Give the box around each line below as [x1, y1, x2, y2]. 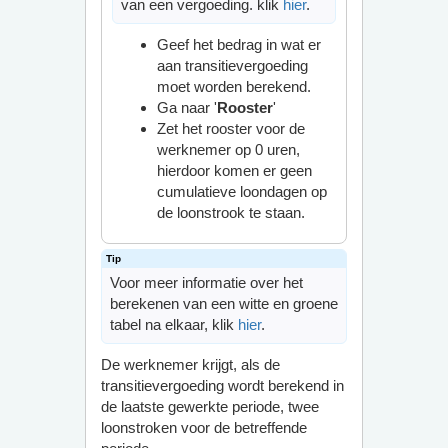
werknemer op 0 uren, [156, 141, 300, 158]
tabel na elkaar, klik [109, 316, 238, 333]
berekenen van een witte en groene [109, 295, 338, 312]
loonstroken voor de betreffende [100, 419, 307, 436]
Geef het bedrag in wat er [156, 36, 321, 53]
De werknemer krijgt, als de [100, 356, 280, 373]
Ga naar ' [156, 99, 217, 116]
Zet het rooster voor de [156, 120, 305, 137]
